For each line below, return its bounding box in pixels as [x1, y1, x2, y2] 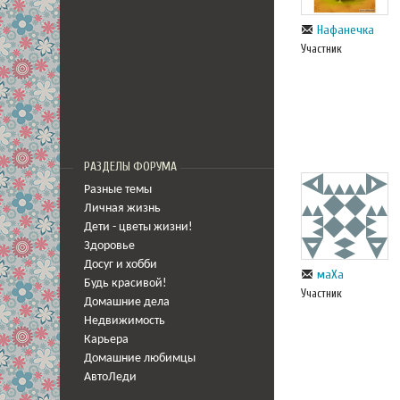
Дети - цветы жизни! [84, 221, 193, 233]
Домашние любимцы [84, 353, 196, 364]
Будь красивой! [84, 278, 167, 289]
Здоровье [84, 240, 135, 252]
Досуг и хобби [84, 259, 157, 271]
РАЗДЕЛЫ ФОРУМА [84, 160, 177, 174]
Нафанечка [317, 21, 374, 37]
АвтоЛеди [84, 371, 137, 383]
